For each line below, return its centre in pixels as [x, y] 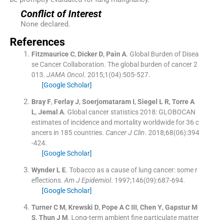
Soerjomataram [106, 101]
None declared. [45, 24]
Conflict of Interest [61, 14]
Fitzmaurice [50, 54]
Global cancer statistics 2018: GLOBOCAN [131, 112]
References [37, 42]
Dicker [87, 54]
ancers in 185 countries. [68, 132]
